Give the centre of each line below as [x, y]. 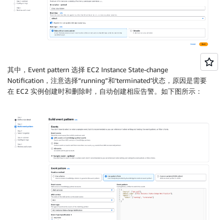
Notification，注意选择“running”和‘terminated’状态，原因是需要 [107, 80]
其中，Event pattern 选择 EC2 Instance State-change [88, 69]
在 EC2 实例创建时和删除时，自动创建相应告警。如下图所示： [105, 91]
